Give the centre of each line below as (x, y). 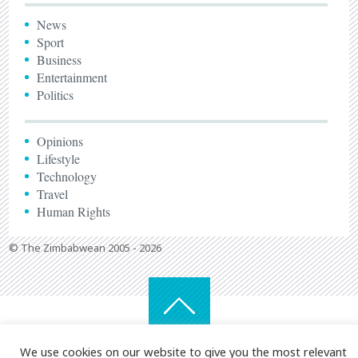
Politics (56, 94)
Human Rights (74, 211)
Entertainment (72, 77)
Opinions (60, 141)
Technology (67, 176)
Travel (53, 193)
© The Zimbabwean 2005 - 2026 (86, 247)
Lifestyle (59, 158)
